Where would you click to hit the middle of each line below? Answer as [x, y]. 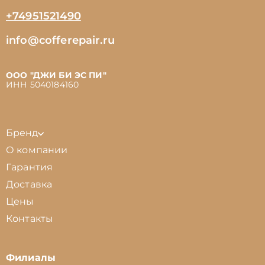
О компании [37, 150]
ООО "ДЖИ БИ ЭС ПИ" [56, 75]
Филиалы [31, 258]
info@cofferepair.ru [60, 40]
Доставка [29, 184]
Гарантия [30, 167]
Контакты [30, 219]
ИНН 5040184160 [43, 85]
